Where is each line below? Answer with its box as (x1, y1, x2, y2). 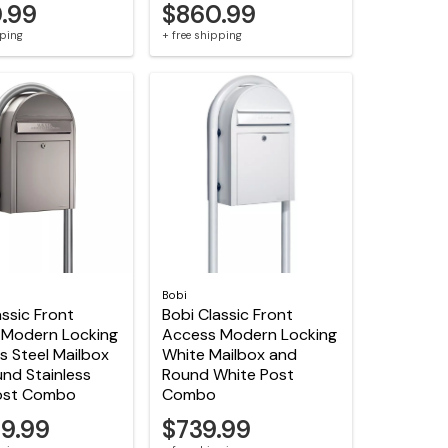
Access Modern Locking (162, 324, 338, 346)
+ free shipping (162, 27, 243, 42)
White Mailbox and (162, 344, 298, 366)
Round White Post (162, 364, 295, 386)
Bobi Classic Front (162, 304, 294, 326)
